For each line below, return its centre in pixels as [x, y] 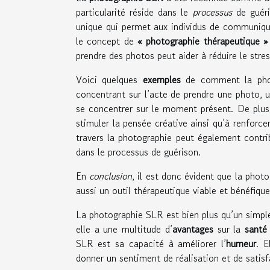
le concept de [107, 41]
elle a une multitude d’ [124, 229]
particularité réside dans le [134, 12]
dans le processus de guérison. [138, 152]
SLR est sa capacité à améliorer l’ [151, 244]
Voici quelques [109, 80]
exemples [162, 80]
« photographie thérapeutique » [203, 41]
